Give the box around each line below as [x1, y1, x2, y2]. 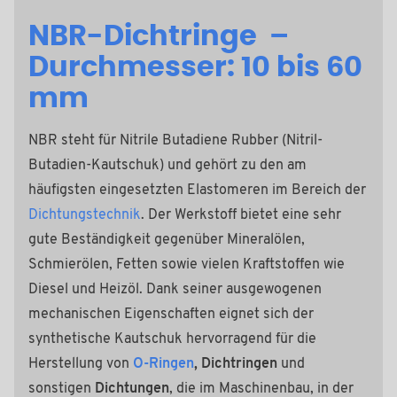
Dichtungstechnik [28, 207, 141, 222]
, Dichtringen [194, 356, 277, 371]
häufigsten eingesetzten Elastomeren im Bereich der [28, 183, 366, 198]
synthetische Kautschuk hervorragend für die [28, 331, 316, 346]
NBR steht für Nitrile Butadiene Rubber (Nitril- [28, 133, 323, 148]
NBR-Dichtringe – [28, 21, 289, 51]
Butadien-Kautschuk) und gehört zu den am [28, 158, 307, 173]
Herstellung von [28, 356, 133, 371]
